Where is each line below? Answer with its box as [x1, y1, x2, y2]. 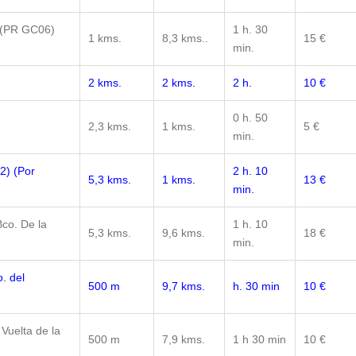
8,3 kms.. [162, 32, 208, 44]
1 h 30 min [233, 333, 286, 346]
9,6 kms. [162, 226, 205, 239]
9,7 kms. [162, 280, 205, 292]
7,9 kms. [162, 333, 205, 346]
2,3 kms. [88, 120, 131, 133]
